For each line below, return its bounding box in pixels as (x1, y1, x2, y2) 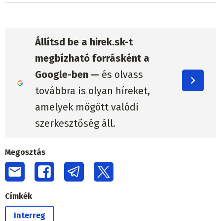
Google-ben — (35, 68, 99, 80)
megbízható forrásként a (35, 52, 149, 64)
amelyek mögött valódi (35, 101, 139, 113)
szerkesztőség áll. (35, 117, 115, 129)
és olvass (99, 68, 143, 80)
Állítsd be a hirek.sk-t (35, 36, 133, 48)
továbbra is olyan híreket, (35, 84, 150, 97)
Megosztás (5, 147, 45, 157)
